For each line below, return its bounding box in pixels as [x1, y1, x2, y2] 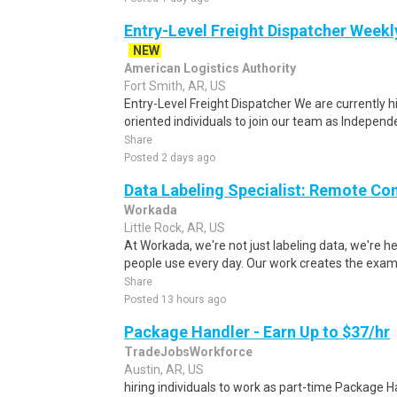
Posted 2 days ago [124, 152, 215, 164]
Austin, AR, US [124, 362, 204, 377]
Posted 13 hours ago [124, 293, 226, 306]
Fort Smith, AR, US [124, 79, 226, 93]
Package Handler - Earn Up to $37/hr [124, 323, 390, 341]
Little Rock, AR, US [124, 221, 225, 235]
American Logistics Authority [124, 61, 296, 75]
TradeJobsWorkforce [124, 345, 253, 359]
